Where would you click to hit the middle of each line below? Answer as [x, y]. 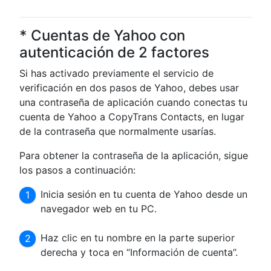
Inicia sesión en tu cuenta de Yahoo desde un [144, 194]
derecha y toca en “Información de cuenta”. [139, 252]
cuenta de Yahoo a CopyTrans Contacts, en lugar [132, 116]
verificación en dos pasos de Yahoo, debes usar [129, 87]
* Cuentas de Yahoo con [102, 35]
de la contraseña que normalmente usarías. [118, 131]
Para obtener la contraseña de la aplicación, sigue [134, 155]
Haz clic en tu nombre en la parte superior [138, 237]
